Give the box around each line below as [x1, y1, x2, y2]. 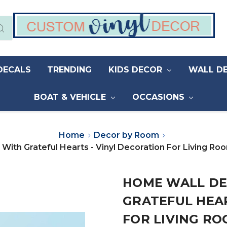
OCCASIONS [132, 92, 187, 102]
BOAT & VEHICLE [33, 92, 108, 102]
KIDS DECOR [108, 65, 165, 75]
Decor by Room [94, 130, 159, 140]
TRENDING [47, 65, 92, 75]
